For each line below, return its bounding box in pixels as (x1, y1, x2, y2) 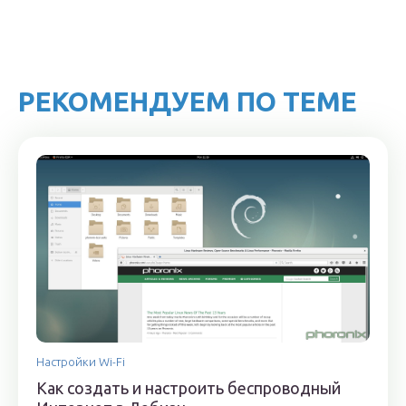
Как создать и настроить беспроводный (36, 379, 341, 397)
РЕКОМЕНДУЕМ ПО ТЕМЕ (18, 86, 357, 117)
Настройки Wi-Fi (36, 355, 125, 368)
